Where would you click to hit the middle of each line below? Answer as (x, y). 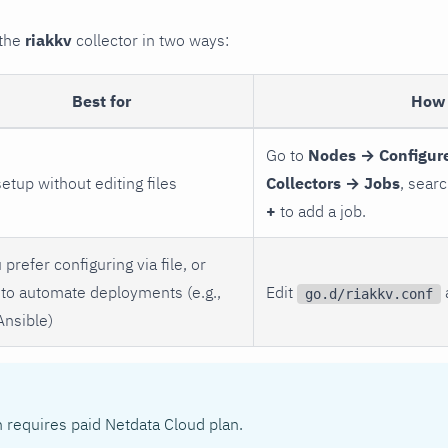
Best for (101, 100)
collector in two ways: (150, 39)
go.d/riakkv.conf (369, 293)
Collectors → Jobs (333, 182)
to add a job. (321, 210)
